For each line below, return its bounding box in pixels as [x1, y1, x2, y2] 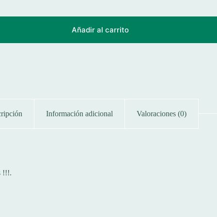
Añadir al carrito [71, 25, 129, 35]
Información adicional [46, 109, 113, 118]
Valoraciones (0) [136, 109, 186, 118]
